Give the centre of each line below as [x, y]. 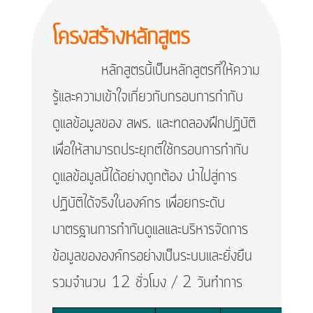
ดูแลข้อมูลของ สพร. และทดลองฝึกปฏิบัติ [154, 124]
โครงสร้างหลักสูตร [121, 38]
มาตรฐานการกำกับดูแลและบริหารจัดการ [150, 230]
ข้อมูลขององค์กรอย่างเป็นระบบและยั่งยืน [152, 257]
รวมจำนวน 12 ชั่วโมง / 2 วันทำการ [147, 283]
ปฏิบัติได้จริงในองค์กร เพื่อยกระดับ [138, 204]
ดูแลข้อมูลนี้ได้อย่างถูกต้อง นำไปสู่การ [144, 177]
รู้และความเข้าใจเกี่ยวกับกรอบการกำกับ [147, 97]
